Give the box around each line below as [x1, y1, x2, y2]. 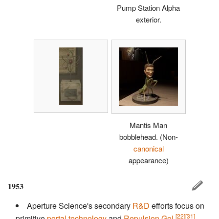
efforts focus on [150, 200, 204, 212]
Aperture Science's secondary [27, 200, 132, 212]
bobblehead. [119, 131, 160, 142]
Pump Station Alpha [117, 2, 180, 13]
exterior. [135, 14, 161, 24]
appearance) [128, 155, 169, 166]
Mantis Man [130, 120, 167, 131]
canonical [133, 143, 164, 154]
